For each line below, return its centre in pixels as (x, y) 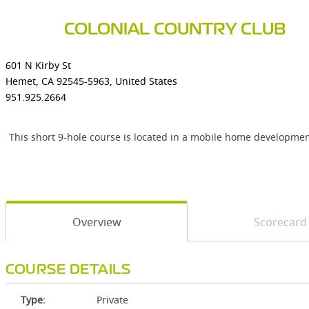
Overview (97, 222)
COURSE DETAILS (68, 270)
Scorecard (280, 222)
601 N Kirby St (38, 65)
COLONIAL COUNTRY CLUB (175, 30)
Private (112, 300)
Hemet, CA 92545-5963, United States (91, 81)
